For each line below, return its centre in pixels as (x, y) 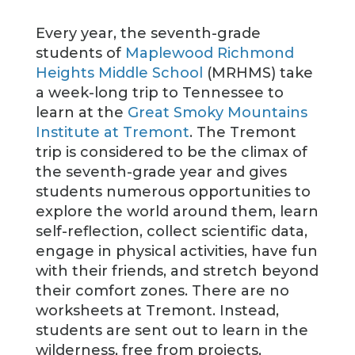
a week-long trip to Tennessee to (159, 93)
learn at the (81, 113)
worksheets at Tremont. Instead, (157, 311)
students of (80, 53)
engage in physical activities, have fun (176, 251)
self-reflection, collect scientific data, (171, 231)
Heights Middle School (119, 73)
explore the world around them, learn (177, 212)
